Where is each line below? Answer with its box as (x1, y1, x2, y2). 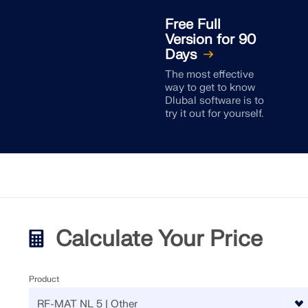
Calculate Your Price (49, 225, 263, 253)
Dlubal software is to (164, 94, 264, 107)
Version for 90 (164, 31, 256, 48)
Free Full (164, 16, 221, 33)
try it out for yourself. (164, 107, 263, 120)
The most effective (164, 68, 254, 81)
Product (28, 274, 59, 285)
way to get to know (164, 81, 255, 94)
